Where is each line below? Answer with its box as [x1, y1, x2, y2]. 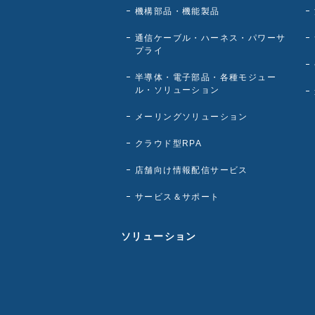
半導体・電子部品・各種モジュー [135, 72, 276, 82]
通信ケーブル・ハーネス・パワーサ [135, 33, 286, 43]
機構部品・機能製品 [135, 6, 220, 16]
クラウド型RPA [135, 139, 202, 148]
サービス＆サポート [135, 192, 220, 202]
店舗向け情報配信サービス [135, 165, 248, 175]
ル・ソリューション [135, 85, 220, 95]
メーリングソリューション [135, 112, 248, 122]
